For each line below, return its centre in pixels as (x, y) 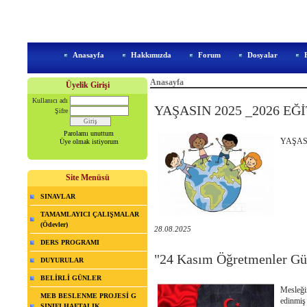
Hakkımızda (151, 55)
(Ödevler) (54, 225)
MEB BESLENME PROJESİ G (88, 296)
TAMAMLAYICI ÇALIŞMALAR (90, 214)
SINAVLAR (58, 197)
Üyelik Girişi (87, 85)
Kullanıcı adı (50, 101)
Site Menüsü (87, 178)
